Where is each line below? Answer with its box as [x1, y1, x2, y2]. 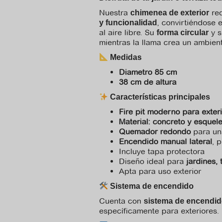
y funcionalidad [99, 18, 157, 27]
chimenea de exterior [130, 8, 209, 17]
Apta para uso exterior [119, 166, 201, 176]
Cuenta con [99, 196, 144, 206]
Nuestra [99, 8, 130, 17]
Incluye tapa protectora [119, 147, 205, 156]
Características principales [108, 93, 211, 101]
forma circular [157, 28, 209, 37]
